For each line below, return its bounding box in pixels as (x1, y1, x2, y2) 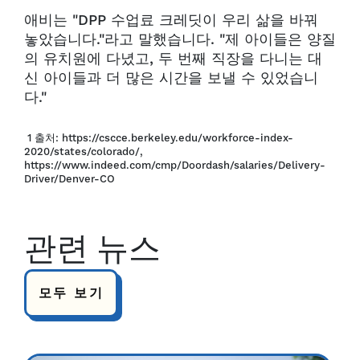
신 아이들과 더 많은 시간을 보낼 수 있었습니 (24, 69, 318, 88)
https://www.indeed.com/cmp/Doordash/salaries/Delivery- (24, 159, 325, 172)
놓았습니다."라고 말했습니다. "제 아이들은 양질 (24, 31, 336, 49)
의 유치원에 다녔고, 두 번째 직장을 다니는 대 (24, 50, 322, 68)
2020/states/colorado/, (24, 145, 143, 158)
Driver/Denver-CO (24, 173, 115, 186)
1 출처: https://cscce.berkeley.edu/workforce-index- (24, 132, 293, 145)
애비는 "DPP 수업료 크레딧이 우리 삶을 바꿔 (24, 11, 318, 30)
